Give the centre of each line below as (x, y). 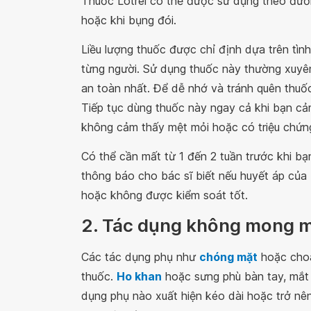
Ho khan (139, 276)
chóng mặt (228, 257)
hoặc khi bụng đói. (129, 20)
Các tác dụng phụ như (140, 257)
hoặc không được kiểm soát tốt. (165, 195)
